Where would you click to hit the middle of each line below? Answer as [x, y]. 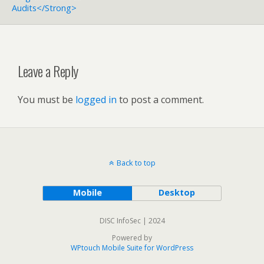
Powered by [132, 238]
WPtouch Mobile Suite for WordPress [132, 248]
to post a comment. [160, 100]
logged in [96, 100]
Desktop [176, 192]
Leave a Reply [48, 71]
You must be [47, 100]
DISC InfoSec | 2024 [132, 221]
